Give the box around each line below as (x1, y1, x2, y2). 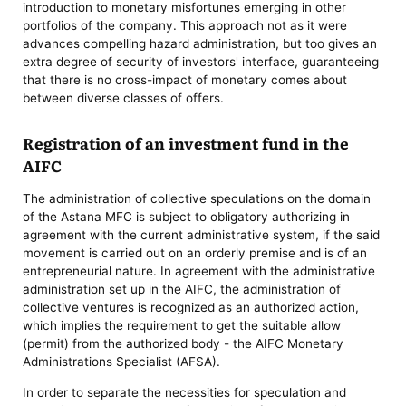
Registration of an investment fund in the (23, 131, 350, 155)
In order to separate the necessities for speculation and (23, 384, 347, 400)
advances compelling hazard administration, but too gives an (23, 36, 378, 52)
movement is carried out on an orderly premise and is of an (23, 245, 368, 260)
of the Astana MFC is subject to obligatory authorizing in (23, 208, 351, 224)
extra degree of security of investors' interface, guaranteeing (23, 54, 380, 70)
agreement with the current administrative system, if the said (23, 227, 381, 242)
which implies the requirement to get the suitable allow (23, 317, 342, 333)
